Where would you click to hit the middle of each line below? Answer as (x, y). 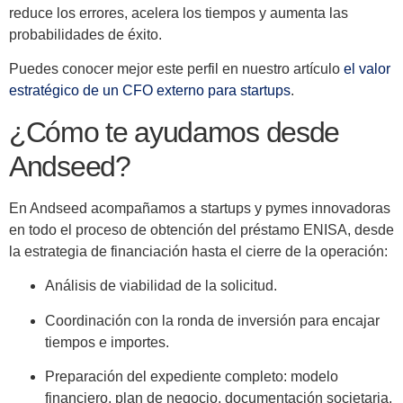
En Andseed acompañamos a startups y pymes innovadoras (200, 208)
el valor (367, 69)
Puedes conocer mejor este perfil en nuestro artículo (176, 69)
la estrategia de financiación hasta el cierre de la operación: (198, 251)
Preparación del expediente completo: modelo (192, 377)
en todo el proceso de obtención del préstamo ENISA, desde (201, 229)
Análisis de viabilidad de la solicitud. (161, 286)
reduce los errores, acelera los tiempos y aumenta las (179, 13)
